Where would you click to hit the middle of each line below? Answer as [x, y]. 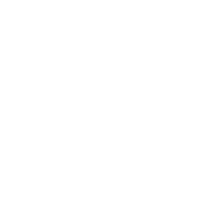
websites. [29, 43]
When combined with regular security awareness [105, 154]
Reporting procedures [63, 136]
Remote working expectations [78, 109]
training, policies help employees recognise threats [108, 167]
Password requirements [66, 95]
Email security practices [66, 122]
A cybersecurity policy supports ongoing [127, 43]
